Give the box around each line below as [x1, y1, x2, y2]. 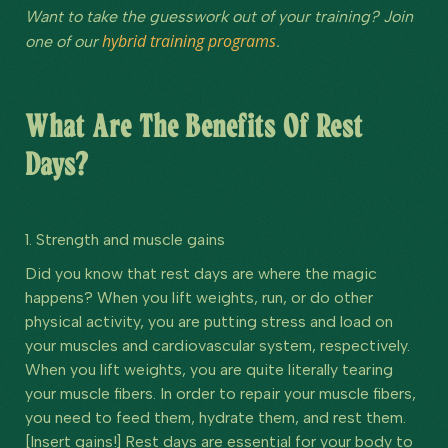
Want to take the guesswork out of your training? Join [25, 6, 413, 26]
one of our [25, 31, 102, 51]
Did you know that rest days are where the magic [25, 263, 377, 283]
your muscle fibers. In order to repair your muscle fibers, [25, 383, 416, 403]
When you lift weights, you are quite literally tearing [25, 359, 393, 379]
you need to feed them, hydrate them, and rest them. [25, 407, 406, 427]
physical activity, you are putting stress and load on [25, 311, 393, 331]
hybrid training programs [102, 29, 276, 52]
